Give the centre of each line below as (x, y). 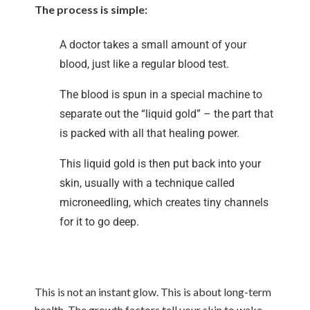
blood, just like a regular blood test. (144, 64)
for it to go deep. (99, 222)
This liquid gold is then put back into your (160, 164)
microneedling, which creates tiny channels (164, 202)
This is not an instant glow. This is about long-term (153, 292)
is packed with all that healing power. (149, 133)
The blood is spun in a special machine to (161, 94)
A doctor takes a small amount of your (153, 45)
